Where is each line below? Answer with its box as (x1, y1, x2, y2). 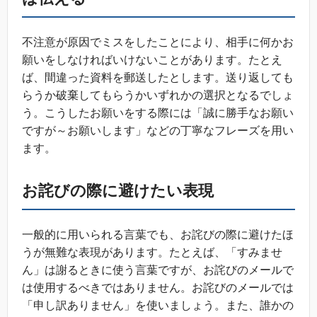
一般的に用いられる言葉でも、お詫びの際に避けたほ (22, 229, 294, 241)
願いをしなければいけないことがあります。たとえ (22, 54, 282, 67)
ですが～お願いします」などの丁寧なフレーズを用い (22, 125, 294, 137)
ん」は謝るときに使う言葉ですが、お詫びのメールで (22, 264, 294, 277)
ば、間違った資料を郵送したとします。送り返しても (22, 71, 294, 84)
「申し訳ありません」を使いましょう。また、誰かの (22, 299, 294, 312)
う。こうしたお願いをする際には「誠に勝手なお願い (22, 107, 294, 120)
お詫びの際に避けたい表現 (22, 182, 214, 200)
